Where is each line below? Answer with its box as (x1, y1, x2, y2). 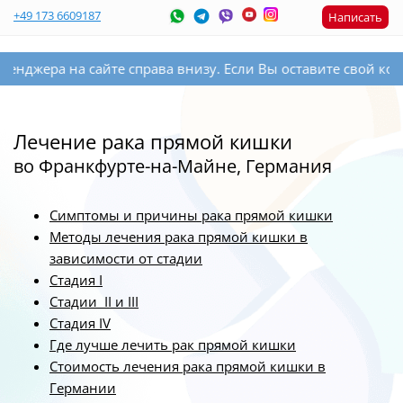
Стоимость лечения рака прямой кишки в (49, 357, 326, 375)
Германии (49, 379, 116, 397)
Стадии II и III (49, 292, 139, 310)
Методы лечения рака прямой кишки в (49, 228, 308, 246)
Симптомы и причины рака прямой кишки (49, 206, 333, 224)
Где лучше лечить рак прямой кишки (49, 336, 296, 354)
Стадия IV (49, 314, 111, 332)
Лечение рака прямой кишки (13, 128, 292, 155)
